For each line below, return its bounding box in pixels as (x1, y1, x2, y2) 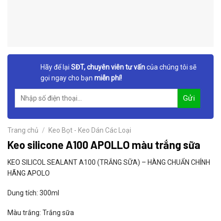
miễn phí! (94, 74, 122, 82)
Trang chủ (7, 126, 38, 134)
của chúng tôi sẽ (145, 63, 196, 71)
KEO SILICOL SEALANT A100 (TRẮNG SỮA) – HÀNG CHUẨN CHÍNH (7, 158, 210, 166)
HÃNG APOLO (7, 169, 50, 177)
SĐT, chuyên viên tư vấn (70, 63, 145, 71)
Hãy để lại (40, 63, 70, 71)
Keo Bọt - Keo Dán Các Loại (48, 126, 132, 134)
